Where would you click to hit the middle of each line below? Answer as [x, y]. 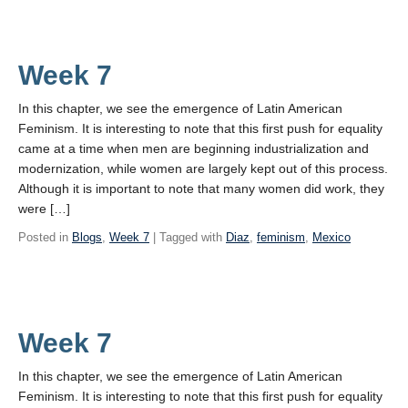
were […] [44, 209]
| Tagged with [188, 237]
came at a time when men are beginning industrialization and [194, 148]
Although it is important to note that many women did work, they [201, 189]
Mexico [331, 237]
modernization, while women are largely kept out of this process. [203, 168]
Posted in [45, 237]
